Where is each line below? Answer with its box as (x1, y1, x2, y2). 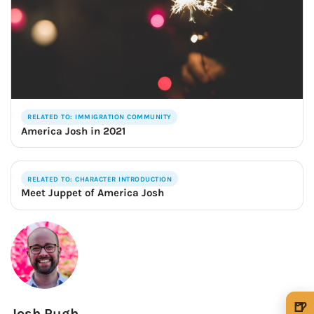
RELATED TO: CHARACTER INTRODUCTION (27, 175, 172, 183)
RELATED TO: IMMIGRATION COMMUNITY (27, 113, 172, 121)
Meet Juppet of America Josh (21, 186, 165, 200)
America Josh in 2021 (21, 124, 126, 137)
